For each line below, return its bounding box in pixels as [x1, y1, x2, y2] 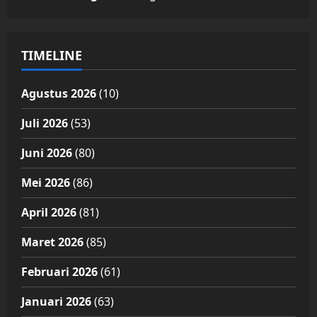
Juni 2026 [21, 145, 72, 161]
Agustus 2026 [21, 86, 96, 102]
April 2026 [21, 204, 76, 221]
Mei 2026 [21, 175, 70, 191]
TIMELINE [21, 47, 82, 64]
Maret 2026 [21, 234, 83, 250]
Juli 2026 [21, 115, 68, 132]
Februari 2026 [21, 264, 98, 280]
